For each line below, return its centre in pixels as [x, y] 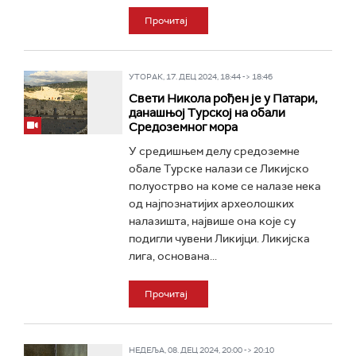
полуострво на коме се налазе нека [224, 186]
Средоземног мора [183, 127]
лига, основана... [172, 256]
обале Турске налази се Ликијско [219, 168]
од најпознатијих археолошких [211, 203]
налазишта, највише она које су [212, 221]
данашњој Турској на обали [207, 113]
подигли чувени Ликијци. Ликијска [219, 238]
